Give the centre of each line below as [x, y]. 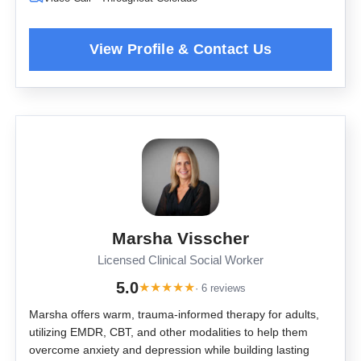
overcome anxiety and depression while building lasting [169, 350]
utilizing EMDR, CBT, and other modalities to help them [168, 332]
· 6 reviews [220, 288]
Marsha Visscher [180, 239]
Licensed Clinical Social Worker [180, 261]
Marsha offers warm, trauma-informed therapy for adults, [174, 315]
